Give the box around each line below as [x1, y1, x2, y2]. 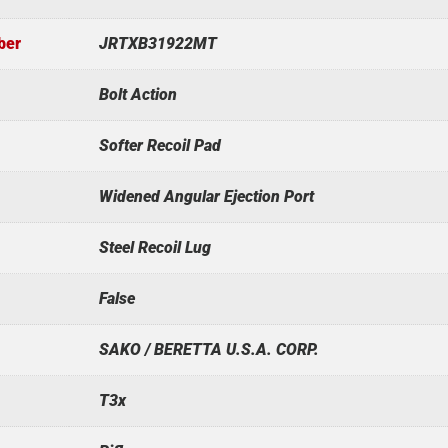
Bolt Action [98, 84, 177, 104]
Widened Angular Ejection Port [98, 186, 314, 206]
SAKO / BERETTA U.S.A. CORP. [98, 339, 319, 359]
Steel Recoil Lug [98, 237, 211, 257]
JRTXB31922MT [98, 33, 217, 53]
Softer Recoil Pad [98, 135, 221, 155]
